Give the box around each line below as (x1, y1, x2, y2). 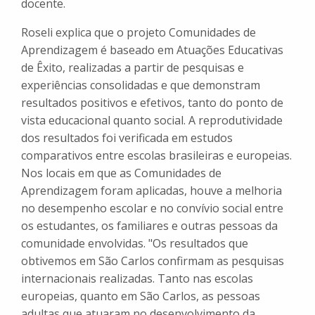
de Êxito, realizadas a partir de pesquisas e (21, 60, 244, 76)
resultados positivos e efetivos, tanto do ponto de (21, 95, 283, 111)
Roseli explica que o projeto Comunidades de (21, 25, 256, 41)
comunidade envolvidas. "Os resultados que (21, 236, 248, 252)
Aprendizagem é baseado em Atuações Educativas (21, 42, 283, 58)
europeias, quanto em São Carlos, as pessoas (21, 288, 260, 304)
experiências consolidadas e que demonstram (21, 77, 260, 94)
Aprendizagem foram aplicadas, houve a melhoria (21, 183, 282, 199)
